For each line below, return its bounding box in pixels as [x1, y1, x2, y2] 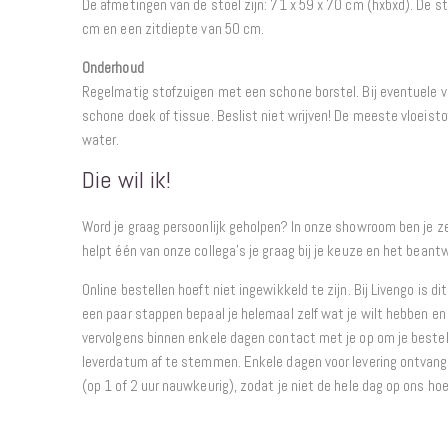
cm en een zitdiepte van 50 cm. [82, 18, 265, 38]
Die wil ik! [82, 163, 171, 195]
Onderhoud [82, 57, 144, 77]
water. [82, 129, 120, 149]
